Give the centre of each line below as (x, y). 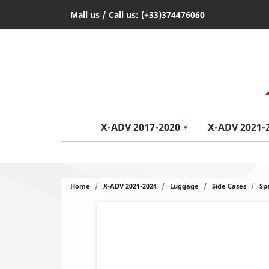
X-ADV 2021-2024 (130, 186)
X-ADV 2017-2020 (140, 127)
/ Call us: (120, 15)
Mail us (85, 15)
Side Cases (229, 186)
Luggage (184, 186)
